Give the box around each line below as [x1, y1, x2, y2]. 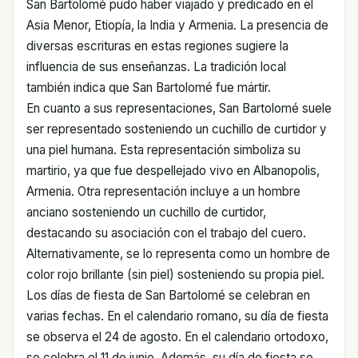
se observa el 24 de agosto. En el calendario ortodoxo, [26, 329, 328, 344]
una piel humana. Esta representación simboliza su [26, 142, 300, 157]
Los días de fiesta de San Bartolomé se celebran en [26, 288, 310, 303]
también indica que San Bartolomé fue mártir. [26, 80, 271, 95]
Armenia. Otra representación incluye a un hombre [26, 184, 300, 199]
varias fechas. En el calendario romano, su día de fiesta [26, 308, 328, 324]
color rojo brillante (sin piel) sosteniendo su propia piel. [26, 267, 324, 282]
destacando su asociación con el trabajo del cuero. [26, 225, 306, 241]
